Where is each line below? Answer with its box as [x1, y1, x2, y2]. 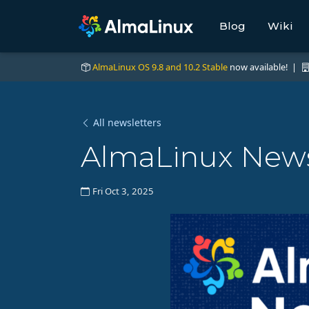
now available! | [228, 61, 301, 74]
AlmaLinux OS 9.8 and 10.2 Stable [92, 61, 228, 74]
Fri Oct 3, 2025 [92, 185, 154, 198]
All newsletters [93, 116, 161, 130]
